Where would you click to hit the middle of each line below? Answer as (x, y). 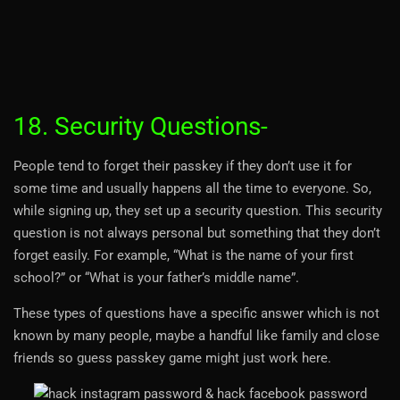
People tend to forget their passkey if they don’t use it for (183, 166)
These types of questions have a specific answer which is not (196, 313)
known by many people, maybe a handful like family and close (196, 335)
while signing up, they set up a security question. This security (198, 210)
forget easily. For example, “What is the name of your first (183, 255)
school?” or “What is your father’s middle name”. (156, 277)
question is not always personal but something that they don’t (197, 233)
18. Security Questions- (141, 126)
